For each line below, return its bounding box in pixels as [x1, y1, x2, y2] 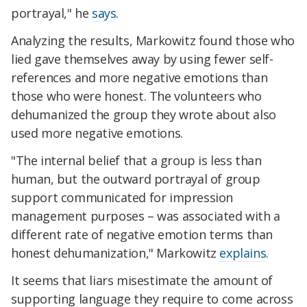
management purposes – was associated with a [11, 207, 280, 224]
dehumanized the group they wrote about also [11, 106, 276, 123]
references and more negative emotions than [11, 69, 268, 86]
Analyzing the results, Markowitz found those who [11, 32, 295, 49]
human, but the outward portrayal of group [11, 170, 260, 187]
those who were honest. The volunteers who [11, 88, 262, 105]
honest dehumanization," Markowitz [11, 244, 220, 261]
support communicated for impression [11, 188, 234, 206]
